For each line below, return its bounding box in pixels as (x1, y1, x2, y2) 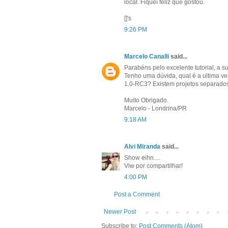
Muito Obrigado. (124, 97, 168, 104)
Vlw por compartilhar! (124, 162, 183, 170)
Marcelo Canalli (124, 53, 169, 61)
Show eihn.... (124, 154, 160, 162)
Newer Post (104, 208, 136, 216)
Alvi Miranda (124, 143, 160, 151)
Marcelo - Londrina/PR (124, 105, 187, 112)
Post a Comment (114, 191, 160, 198)
